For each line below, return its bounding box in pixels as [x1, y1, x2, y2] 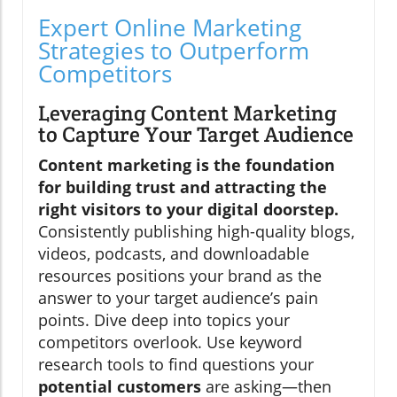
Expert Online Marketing [38, 11, 301, 43]
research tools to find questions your [38, 353, 314, 375]
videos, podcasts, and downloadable [38, 242, 309, 264]
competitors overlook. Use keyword [38, 331, 302, 353]
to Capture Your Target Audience [38, 120, 354, 148]
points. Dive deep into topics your [38, 308, 290, 331]
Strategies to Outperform [38, 34, 309, 66]
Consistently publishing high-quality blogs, [38, 220, 354, 242]
